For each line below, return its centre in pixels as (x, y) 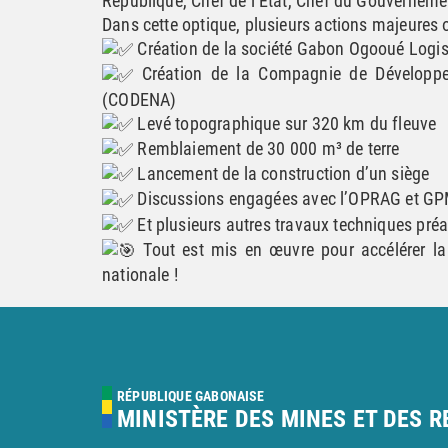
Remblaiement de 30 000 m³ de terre (266, 148)
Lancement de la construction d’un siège (281, 173)
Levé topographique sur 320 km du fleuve (285, 123)
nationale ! (140, 274)
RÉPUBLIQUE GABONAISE (191, 396)
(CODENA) (139, 99)
